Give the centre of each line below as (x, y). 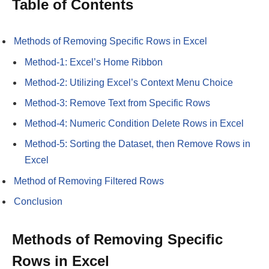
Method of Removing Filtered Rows (89, 181)
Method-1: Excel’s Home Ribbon (94, 62)
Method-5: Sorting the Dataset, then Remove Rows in (138, 144)
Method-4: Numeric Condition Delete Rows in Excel (134, 123)
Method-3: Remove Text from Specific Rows (117, 103)
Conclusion (38, 201)
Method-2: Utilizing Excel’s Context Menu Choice (129, 82)
